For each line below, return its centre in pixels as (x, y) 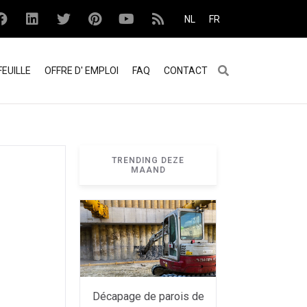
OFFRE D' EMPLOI (82, 71)
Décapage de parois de (148, 296)
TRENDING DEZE (148, 161)
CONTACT (186, 71)
